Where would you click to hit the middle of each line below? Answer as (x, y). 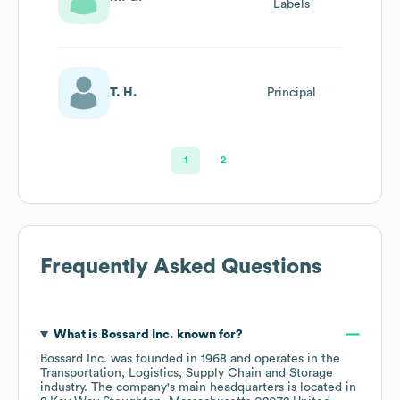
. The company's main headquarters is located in (220, 387)
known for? (208, 334)
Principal (291, 92)
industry (62, 387)
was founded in (154, 358)
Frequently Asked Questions (181, 267)
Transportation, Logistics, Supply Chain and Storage (187, 373)
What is (77, 334)
